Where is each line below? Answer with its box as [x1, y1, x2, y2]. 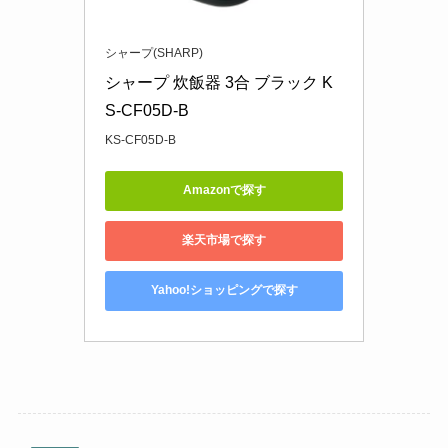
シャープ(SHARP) [105, 45, 203, 60]
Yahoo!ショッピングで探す [150, 283, 298, 298]
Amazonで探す [182, 183, 266, 198]
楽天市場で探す [182, 233, 266, 248]
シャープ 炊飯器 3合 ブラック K [105, 73, 333, 91]
